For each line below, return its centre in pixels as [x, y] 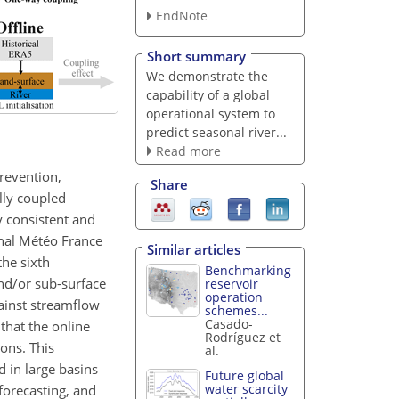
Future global [245, 376]
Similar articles [194, 249]
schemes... [237, 310]
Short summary [196, 56]
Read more [188, 151]
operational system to [210, 113]
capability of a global [208, 94]
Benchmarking [248, 270]
